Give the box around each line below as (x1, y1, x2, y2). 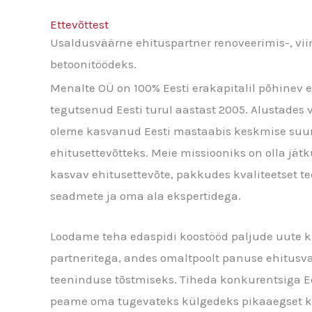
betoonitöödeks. (50, 57, 136, 71)
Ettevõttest (50, 17, 109, 31)
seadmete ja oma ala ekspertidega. (50, 189, 241, 203)
